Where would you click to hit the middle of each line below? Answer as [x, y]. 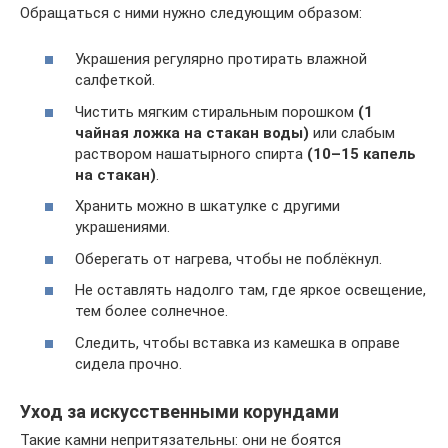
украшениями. [122, 227]
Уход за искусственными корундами [179, 411]
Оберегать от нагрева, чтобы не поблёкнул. [228, 258]
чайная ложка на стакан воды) [192, 132]
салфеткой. [115, 80]
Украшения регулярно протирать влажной [221, 59]
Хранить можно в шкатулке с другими [207, 206]
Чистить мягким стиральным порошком [216, 111]
